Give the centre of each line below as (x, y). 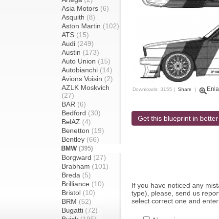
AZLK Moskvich (86, 88)
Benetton (77, 131)
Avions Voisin (83, 79)
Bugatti (73, 210)
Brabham (77, 166)
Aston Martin (82, 26)
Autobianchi (81, 70)
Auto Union (80, 61)
